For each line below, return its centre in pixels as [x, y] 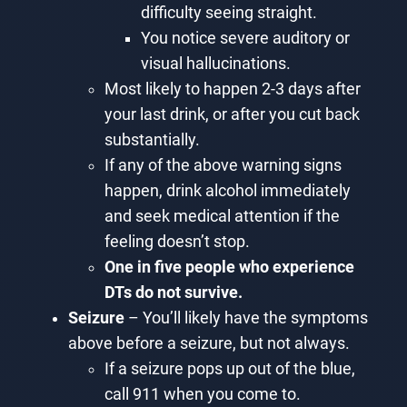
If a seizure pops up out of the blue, [229, 368]
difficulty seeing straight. [228, 12]
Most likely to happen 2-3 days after [232, 89]
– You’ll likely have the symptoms [246, 318]
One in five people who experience [229, 267]
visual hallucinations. [215, 63]
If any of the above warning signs [223, 165]
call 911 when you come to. [202, 394]
